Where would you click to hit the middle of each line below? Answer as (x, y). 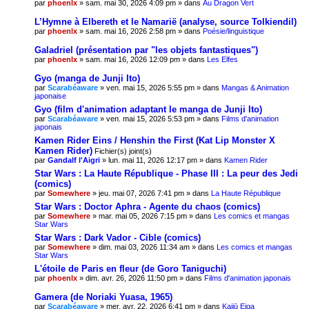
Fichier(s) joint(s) (123, 151)
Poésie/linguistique (233, 31)
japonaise (50, 96)
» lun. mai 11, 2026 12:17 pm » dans (162, 160)
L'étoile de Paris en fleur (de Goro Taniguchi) (130, 268)
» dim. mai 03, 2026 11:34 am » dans (153, 247)
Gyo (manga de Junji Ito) (87, 78)
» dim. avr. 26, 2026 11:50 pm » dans (141, 278)
